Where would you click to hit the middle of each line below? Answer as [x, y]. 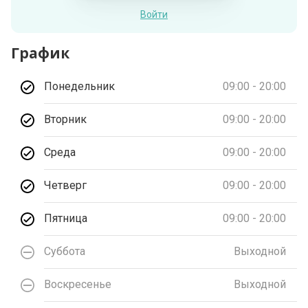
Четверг [66, 186]
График [41, 53]
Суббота [65, 252]
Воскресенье [78, 285]
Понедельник [80, 87]
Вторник [66, 120]
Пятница [66, 219]
